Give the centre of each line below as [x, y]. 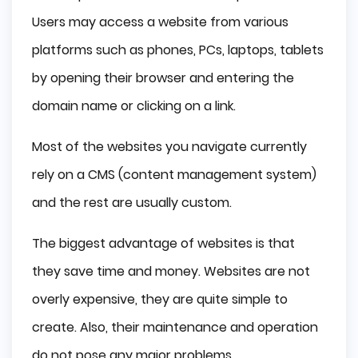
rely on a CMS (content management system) [174, 175]
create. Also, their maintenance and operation [175, 328]
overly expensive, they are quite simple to [160, 300]
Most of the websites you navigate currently [169, 147]
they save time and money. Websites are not [171, 272]
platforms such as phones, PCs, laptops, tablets [178, 50]
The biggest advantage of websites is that [163, 244]
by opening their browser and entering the [163, 78]
